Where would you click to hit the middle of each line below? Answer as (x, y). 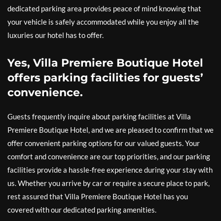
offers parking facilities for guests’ (105, 77)
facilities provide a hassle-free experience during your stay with (110, 169)
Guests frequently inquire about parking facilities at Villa (99, 116)
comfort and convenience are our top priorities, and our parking (109, 156)
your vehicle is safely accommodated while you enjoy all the (103, 21)
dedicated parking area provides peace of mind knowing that (104, 8)
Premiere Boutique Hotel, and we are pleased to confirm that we (110, 129)
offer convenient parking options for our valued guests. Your (104, 143)
